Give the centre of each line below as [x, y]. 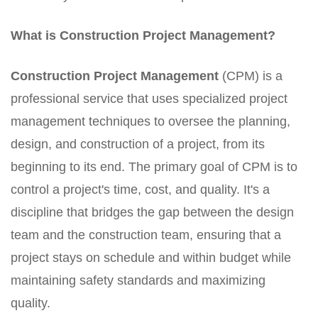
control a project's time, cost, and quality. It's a [140, 190]
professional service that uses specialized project [149, 99]
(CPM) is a [251, 76]
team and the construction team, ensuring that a [146, 235]
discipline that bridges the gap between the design [152, 212]
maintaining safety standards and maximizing [138, 280]
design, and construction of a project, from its [138, 144]
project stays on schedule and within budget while [151, 258]
